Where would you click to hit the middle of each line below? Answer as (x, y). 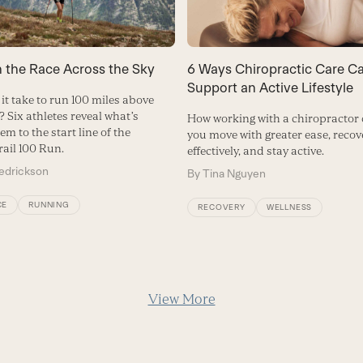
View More (181, 299)
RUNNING (49, 205)
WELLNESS (289, 207)
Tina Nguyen (235, 174)
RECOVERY (222, 207)
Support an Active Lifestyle (271, 88)
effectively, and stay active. (256, 151)
